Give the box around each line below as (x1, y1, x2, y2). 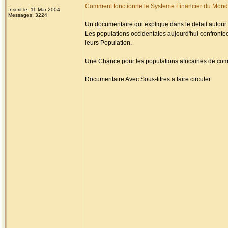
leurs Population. (85, 39, 132, 46)
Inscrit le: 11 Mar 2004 (8, 7, 60, 12)
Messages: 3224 (8, 12, 47, 18)
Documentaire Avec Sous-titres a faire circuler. (85, 76, 212, 83)
